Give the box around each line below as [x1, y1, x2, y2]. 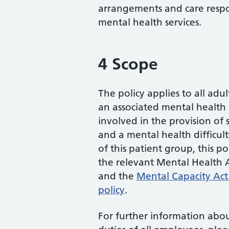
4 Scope [98, 54, 158, 74]
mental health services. [98, 16, 201, 28]
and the [98, 170, 136, 182]
